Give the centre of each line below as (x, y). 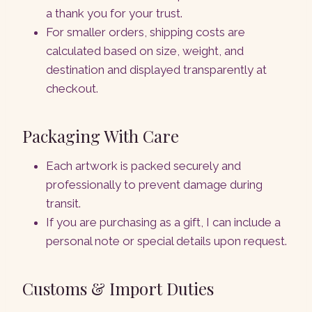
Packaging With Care (101, 136)
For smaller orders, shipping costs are (146, 32)
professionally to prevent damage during (154, 185)
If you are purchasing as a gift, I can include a (163, 223)
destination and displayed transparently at (156, 70)
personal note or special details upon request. (166, 241)
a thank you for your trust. (114, 14)
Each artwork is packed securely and (143, 166)
